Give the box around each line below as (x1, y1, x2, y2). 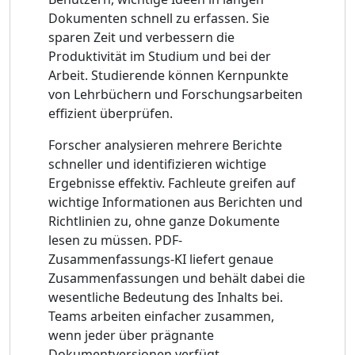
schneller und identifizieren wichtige (48, 155, 266, 173)
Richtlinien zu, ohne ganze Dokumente (48, 212, 280, 230)
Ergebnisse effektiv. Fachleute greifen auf (48, 174, 296, 192)
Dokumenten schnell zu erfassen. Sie (48, 9, 269, 27)
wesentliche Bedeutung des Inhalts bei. (48, 288, 283, 306)
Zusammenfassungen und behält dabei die (48, 269, 305, 287)
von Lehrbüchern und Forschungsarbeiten (48, 85, 303, 103)
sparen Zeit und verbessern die (48, 28, 235, 46)
